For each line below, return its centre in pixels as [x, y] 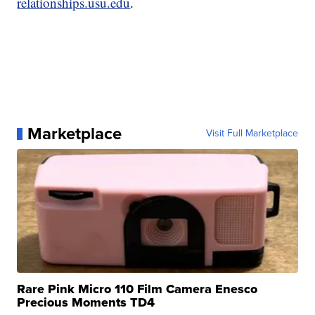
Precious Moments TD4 [86, 303]
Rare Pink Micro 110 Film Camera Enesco [137, 289]
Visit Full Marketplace [252, 134]
